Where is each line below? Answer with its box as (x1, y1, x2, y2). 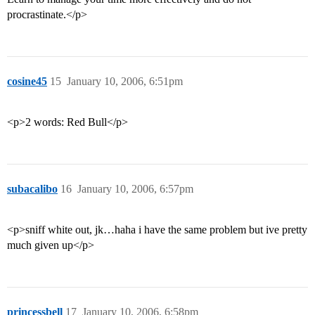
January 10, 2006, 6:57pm (77, 183, 193, 195)
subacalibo (7, 183, 58, 195)
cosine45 (7, 75, 47, 88)
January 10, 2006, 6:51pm (67, 75, 183, 88)
